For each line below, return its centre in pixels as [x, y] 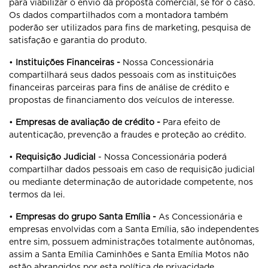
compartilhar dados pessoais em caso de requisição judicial [132, 169]
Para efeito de [190, 122]
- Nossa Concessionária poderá [161, 157]
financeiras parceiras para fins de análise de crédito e [119, 87]
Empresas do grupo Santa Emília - [87, 217]
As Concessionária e [200, 217]
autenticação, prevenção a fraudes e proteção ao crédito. [127, 135]
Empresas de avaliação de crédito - [88, 122]
